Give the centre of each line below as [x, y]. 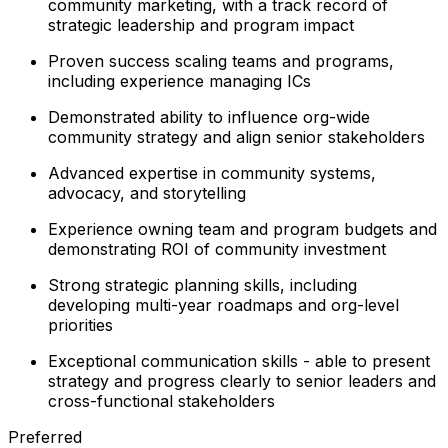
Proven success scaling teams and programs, [221, 60]
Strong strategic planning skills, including [202, 284]
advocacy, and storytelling [147, 192]
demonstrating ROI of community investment [217, 248]
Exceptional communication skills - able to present [239, 360]
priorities [80, 324]
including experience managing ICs [179, 80]
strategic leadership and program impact [201, 24]
